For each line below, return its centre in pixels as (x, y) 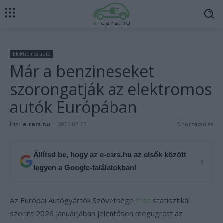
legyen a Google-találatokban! (85, 167)
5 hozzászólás (195, 124)
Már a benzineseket (82, 71)
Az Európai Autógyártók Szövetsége (73, 200)
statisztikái (170, 200)
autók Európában (74, 107)
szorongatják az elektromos (111, 89)
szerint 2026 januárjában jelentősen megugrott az (96, 213)
